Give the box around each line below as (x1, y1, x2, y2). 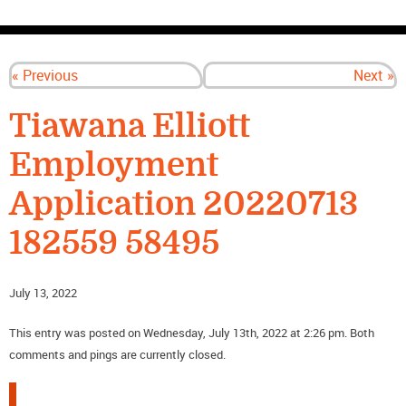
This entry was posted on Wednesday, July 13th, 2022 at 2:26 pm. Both (9, 324, 374, 342)
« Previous (12, 65, 78, 86)
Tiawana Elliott (9, 108, 250, 146)
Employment (9, 147, 218, 185)
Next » (353, 65, 394, 86)
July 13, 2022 (9, 285, 77, 302)
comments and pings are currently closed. (9, 346, 226, 363)
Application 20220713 (9, 186, 358, 224)
